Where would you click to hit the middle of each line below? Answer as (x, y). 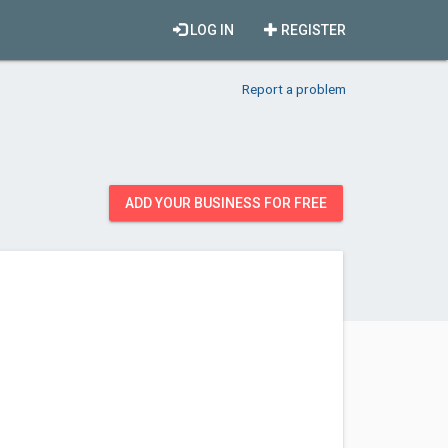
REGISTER (312, 30)
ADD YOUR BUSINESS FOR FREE (226, 203)
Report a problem (294, 89)
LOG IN (210, 30)
